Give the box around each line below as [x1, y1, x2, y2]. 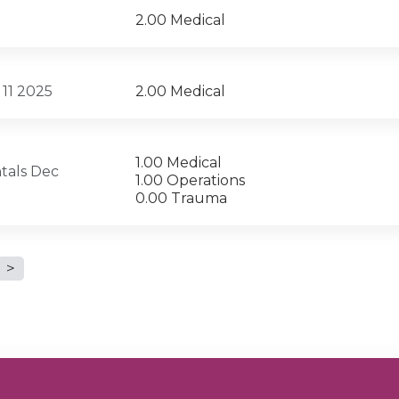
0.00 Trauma [135, 190, 227, 208]
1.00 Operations [135, 172, 245, 190]
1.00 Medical [135, 154, 222, 172]
